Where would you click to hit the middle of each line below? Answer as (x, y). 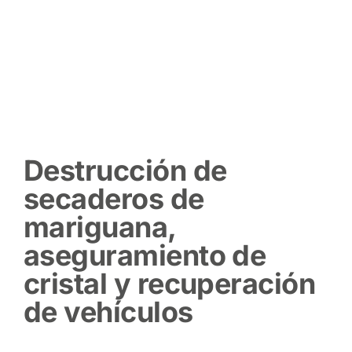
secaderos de (114, 198)
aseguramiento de (145, 255)
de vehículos (108, 312)
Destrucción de (125, 170)
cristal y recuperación (170, 283)
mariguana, (100, 227)
